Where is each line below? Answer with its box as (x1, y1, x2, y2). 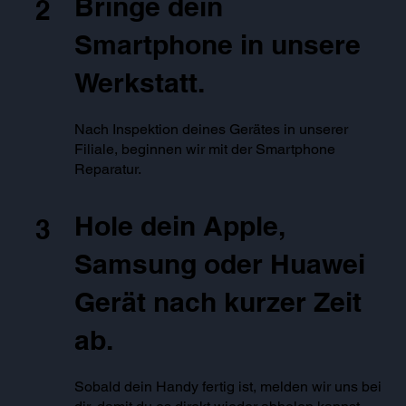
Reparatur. (74, 160, 142, 179)
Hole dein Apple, (74, 209, 286, 243)
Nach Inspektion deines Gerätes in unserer (74, 121, 349, 139)
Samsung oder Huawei (74, 247, 366, 281)
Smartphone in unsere (74, 28, 362, 62)
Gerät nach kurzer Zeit (74, 285, 362, 319)
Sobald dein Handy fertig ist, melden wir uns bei (74, 378, 382, 396)
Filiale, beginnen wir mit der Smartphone (74, 140, 336, 159)
